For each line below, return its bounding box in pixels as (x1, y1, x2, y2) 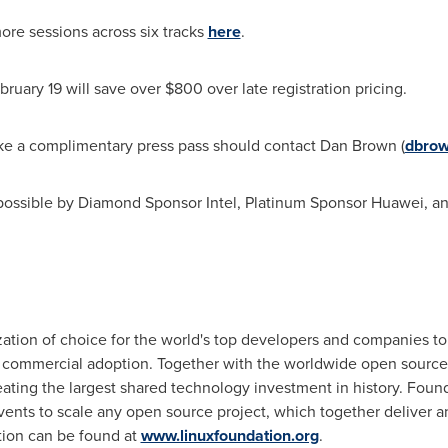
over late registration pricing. (202, 77, 407, 99)
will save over (61, 77, 165, 99)
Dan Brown (319, 134, 397, 156)
